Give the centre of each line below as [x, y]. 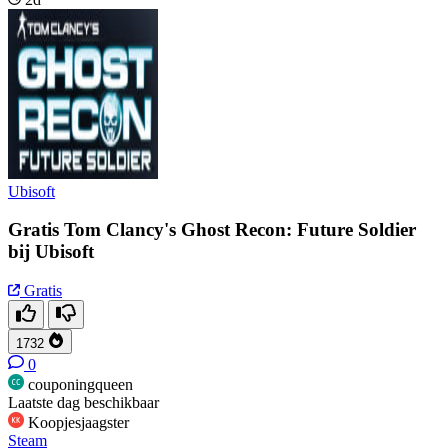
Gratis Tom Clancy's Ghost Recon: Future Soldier [212, 230]
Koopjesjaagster [78, 422]
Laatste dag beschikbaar [83, 402]
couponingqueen [80, 384]
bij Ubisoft [51, 252]
